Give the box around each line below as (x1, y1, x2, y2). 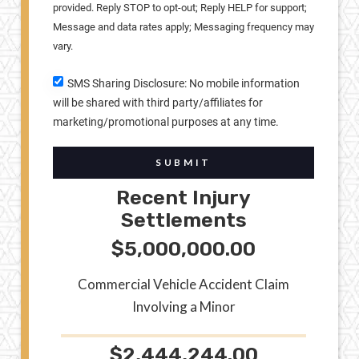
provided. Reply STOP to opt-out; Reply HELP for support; (53, 2, 307, 14)
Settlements (120, 208, 247, 232)
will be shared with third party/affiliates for (53, 95, 263, 109)
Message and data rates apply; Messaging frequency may (53, 21, 314, 34)
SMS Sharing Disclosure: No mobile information (67, 76, 300, 90)
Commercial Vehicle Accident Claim (78, 275, 289, 292)
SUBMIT (155, 156, 212, 169)
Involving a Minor (131, 297, 236, 315)
